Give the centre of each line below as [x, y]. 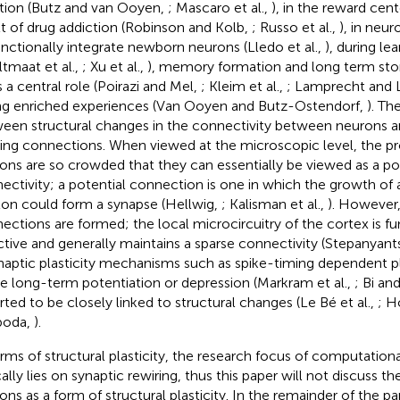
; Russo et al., [295, 27]
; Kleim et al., [243, 86]
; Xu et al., [114, 66]
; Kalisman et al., [274, 204]
